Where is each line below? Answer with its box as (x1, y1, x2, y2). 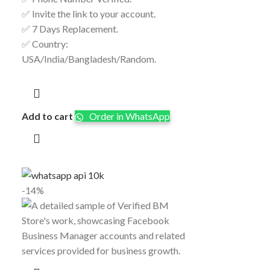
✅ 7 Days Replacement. (22, 23, 119, 35)
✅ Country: (22, 38, 69, 50)
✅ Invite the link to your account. (22, 8, 156, 20)
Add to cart (22, 110, 74, 122)
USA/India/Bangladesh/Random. (22, 53, 157, 65)
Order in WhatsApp (87, 110, 171, 122)
